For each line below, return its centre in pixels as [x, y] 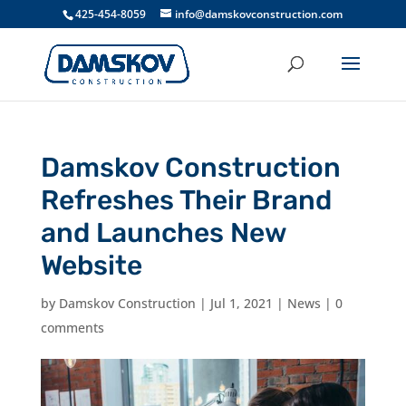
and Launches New [163, 233]
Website [91, 266]
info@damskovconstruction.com [259, 14]
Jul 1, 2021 [241, 303]
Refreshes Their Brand [186, 200]
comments [72, 328]
